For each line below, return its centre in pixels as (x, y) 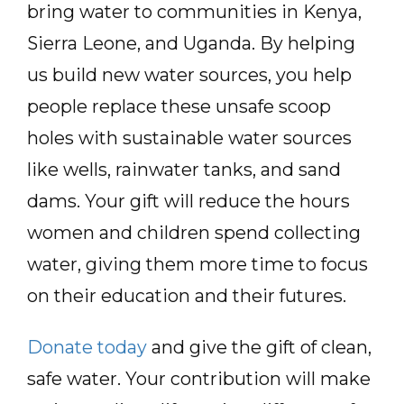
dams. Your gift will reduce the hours (188, 201)
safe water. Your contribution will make (199, 379)
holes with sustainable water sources (189, 138)
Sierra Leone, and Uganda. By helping (191, 43)
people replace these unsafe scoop (179, 106)
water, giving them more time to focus (197, 264)
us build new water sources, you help (189, 75)
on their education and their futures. (187, 296)
